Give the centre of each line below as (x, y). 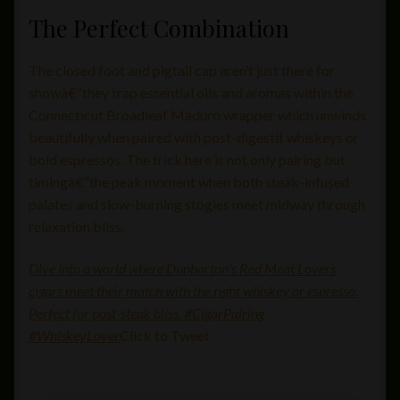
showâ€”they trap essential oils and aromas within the (191, 92)
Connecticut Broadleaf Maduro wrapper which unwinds (197, 114)
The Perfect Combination (159, 27)
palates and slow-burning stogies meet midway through (197, 204)
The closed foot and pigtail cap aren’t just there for (182, 70)
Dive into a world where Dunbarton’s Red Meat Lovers (182, 269)
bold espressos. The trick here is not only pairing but (187, 159)
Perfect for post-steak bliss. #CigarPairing (146, 313)
